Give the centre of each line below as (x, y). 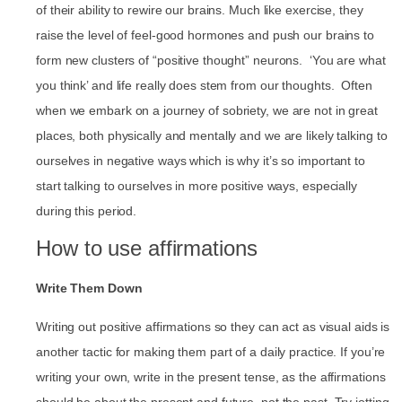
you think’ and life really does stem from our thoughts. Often (204, 85)
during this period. (87, 211)
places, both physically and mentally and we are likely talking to (212, 135)
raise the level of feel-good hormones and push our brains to (205, 35)
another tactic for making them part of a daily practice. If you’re (211, 351)
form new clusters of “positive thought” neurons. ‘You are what (211, 60)
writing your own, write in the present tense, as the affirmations (211, 376)
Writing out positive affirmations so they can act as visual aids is (213, 326)
